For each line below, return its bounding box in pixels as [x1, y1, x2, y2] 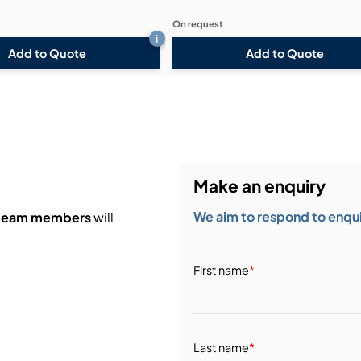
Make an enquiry [193, 174, 326, 197]
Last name [193, 339, 249, 355]
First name [193, 262, 249, 277]
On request [172, 18, 223, 30]
